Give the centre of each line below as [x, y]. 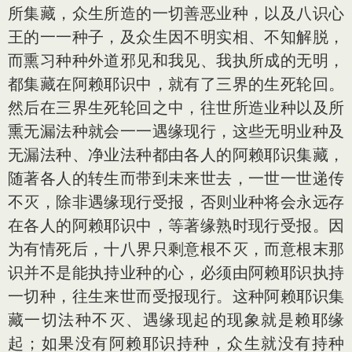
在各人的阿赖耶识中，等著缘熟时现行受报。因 [176, 225]
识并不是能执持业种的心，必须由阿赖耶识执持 [176, 272]
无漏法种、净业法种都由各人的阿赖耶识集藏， [176, 154]
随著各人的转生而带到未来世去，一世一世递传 [176, 178]
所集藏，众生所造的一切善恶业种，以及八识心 [176, 13]
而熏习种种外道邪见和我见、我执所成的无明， [176, 60]
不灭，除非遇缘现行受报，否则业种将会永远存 [176, 202]
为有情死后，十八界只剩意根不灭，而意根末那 [176, 249]
